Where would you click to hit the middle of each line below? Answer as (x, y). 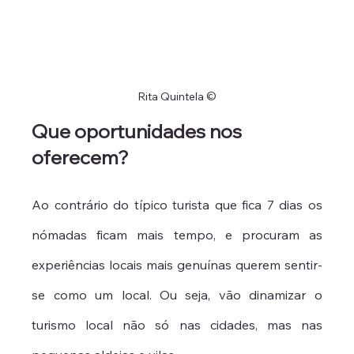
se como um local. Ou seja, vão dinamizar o (177, 294)
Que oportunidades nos (139, 131)
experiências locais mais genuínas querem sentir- (177, 264)
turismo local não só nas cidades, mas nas (177, 324)
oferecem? (81, 157)
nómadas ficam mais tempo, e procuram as (177, 234)
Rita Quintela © (177, 96)
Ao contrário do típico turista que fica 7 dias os (177, 204)
